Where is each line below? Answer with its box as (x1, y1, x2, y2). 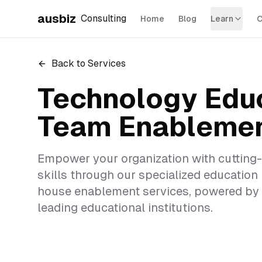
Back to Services (51, 58, 126, 69)
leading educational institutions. (37, 201, 213, 214)
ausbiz (37, 12, 76, 25)
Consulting (81, 13, 126, 24)
